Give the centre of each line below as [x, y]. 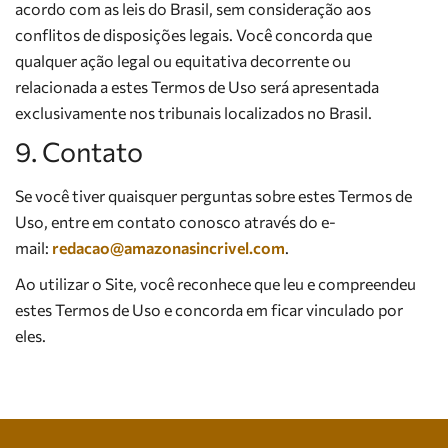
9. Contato [79, 151]
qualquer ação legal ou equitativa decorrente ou [183, 60]
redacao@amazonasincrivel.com [168, 247]
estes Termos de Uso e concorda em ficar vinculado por [209, 309]
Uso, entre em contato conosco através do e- [175, 221]
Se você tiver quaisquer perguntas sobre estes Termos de [213, 195]
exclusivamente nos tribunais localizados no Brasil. [193, 112]
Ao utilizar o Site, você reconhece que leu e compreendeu [215, 283]
